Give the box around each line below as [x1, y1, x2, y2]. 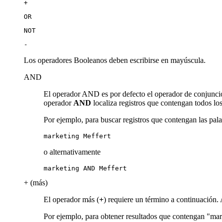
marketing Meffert [44, 132, 111, 140]
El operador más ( [44, 195, 99, 204]
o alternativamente [44, 147, 101, 156]
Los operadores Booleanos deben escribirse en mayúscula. [24, 55, 206, 64]
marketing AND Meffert [44, 164, 127, 172]
